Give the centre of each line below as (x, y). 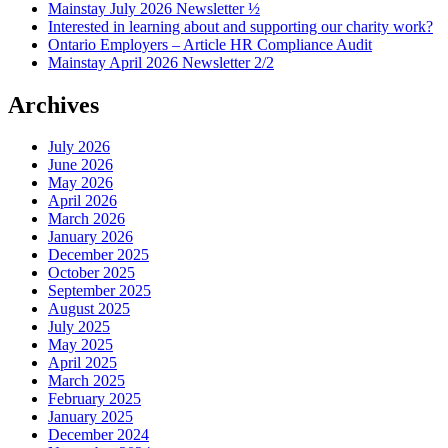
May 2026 (80, 183)
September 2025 (99, 291)
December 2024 (98, 435)
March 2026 (86, 219)
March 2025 (86, 381)
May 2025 (80, 345)
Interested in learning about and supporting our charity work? (240, 26)
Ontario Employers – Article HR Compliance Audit (210, 44)
